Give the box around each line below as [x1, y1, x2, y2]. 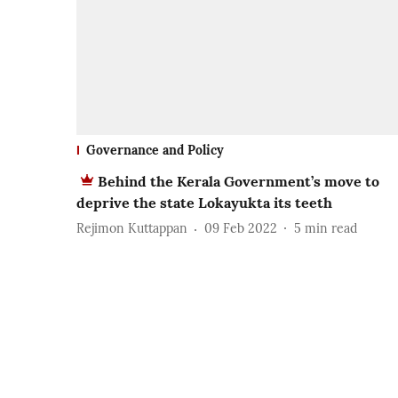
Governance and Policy [86, 141, 224, 158]
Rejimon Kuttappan [76, 220, 187, 237]
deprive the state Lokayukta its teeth [76, 193, 332, 211]
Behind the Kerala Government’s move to [98, 171, 379, 190]
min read [305, 220, 357, 237]
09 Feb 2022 [204, 220, 277, 237]
